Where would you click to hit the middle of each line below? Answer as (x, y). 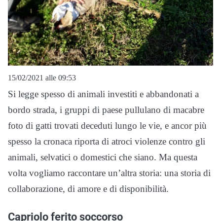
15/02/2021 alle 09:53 (42, 77)
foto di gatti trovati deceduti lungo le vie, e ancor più (107, 125)
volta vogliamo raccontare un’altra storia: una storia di (109, 173)
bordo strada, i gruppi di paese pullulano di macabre (106, 110)
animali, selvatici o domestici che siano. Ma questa (103, 157)
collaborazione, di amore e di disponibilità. (88, 188)
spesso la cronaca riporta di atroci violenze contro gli (107, 141)
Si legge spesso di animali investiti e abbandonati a (103, 94)
